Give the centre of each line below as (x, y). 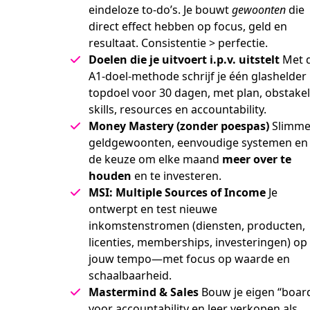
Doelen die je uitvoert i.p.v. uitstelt (184, 60)
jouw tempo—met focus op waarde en (189, 259)
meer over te (257, 159)
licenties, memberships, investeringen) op (198, 242)
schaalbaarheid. (130, 275)
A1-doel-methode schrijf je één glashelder (198, 76)
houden (110, 176)
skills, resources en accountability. (177, 109)
